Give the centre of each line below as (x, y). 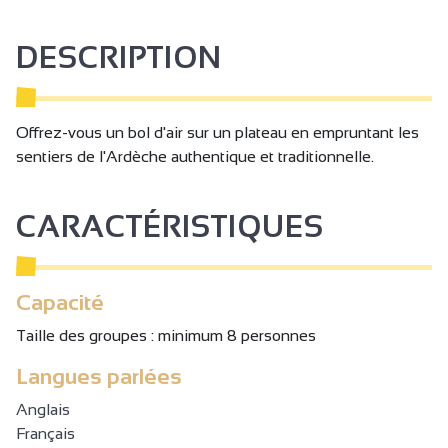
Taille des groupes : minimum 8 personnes (166, 335)
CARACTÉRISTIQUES (170, 226)
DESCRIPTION (119, 57)
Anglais (43, 409)
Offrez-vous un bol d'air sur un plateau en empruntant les (217, 132)
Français (45, 433)
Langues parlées (99, 376)
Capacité (60, 302)
